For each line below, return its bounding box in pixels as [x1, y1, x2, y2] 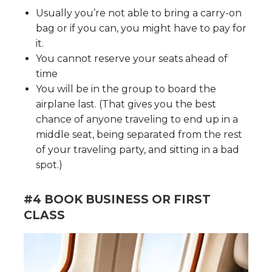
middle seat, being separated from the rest [36, 128, 242, 140]
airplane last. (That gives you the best [36, 98, 216, 110]
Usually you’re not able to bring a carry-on [36, 7, 242, 19]
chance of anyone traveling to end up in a [36, 113, 238, 125]
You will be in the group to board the [36, 83, 216, 95]
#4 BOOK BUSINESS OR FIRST [24, 192, 211, 206]
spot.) [36, 158, 63, 171]
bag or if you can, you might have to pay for [36, 22, 246, 34]
